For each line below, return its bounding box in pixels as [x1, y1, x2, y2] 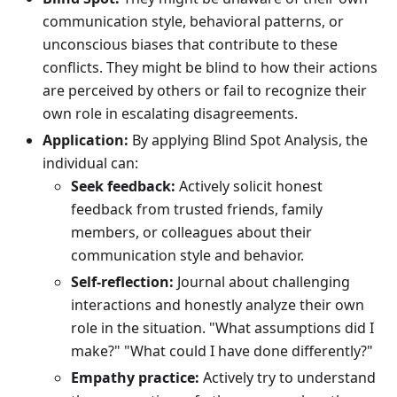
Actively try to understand [199, 368, 376, 388]
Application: [43, 130, 128, 151]
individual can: [43, 153, 138, 174]
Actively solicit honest [175, 176, 323, 197]
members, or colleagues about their [71, 222, 312, 243]
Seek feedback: [71, 176, 175, 197]
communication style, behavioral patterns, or [43, 12, 344, 32]
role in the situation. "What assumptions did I [71, 318, 374, 339]
